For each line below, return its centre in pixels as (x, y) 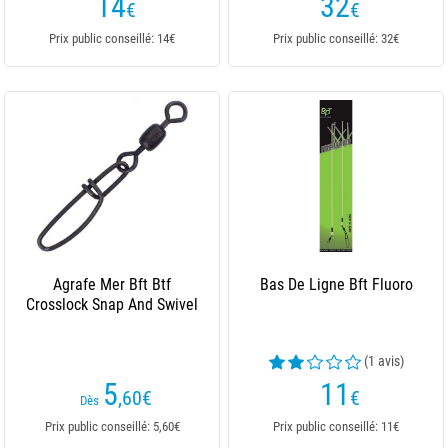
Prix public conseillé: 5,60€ (112, 426)
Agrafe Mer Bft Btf (112, 284)
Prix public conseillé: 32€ (336, 38)
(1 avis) (383, 361)
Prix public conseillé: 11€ (336, 426)
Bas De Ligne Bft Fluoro (336, 284)
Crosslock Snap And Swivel (112, 304)
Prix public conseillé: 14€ (112, 38)
